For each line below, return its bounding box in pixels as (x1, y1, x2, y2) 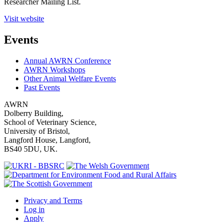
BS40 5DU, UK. (4, 145, 57, 154)
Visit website (4, 14, 44, 23)
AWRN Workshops (24, 65, 85, 74)
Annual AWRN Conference (24, 56, 111, 65)
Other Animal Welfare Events (24, 74, 116, 83)
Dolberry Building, (4, 109, 63, 118)
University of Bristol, (4, 127, 70, 136)
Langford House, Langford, (4, 136, 91, 145)
